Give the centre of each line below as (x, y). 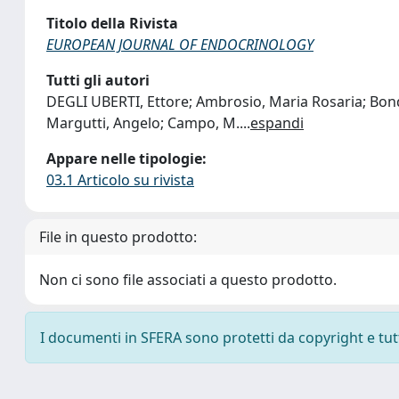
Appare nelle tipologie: (126, 159)
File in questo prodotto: (118, 237)
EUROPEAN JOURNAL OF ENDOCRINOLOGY (180, 45)
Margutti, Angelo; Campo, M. (143, 123)
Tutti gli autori (98, 80)
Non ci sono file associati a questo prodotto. (188, 280)
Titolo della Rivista (112, 23)
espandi (277, 123)
